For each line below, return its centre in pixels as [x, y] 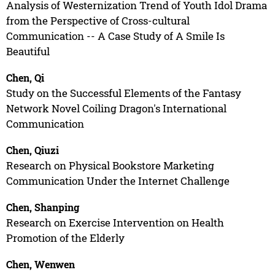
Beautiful [28, 51]
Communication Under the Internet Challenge [118, 180]
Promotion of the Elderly [65, 238]
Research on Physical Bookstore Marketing [110, 165]
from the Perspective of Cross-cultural [98, 20]
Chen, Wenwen [40, 264]
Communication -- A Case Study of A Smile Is [115, 36]
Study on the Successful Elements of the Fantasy [123, 93]
